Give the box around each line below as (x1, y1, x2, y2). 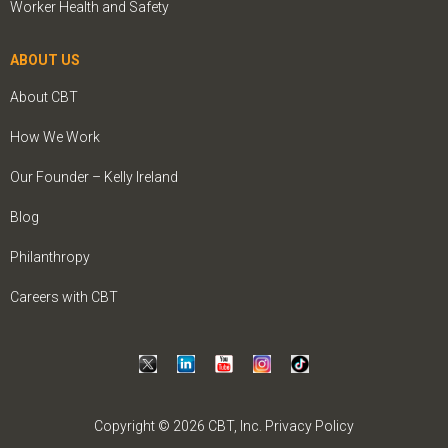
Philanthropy (10, 248, 90, 265)
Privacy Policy (265, 417, 354, 434)
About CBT (10, 88, 78, 105)
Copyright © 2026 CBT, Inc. (94, 417, 265, 434)
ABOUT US (10, 51, 80, 68)
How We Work (10, 128, 100, 145)
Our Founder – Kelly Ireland (10, 168, 178, 185)
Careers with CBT (10, 288, 118, 305)
